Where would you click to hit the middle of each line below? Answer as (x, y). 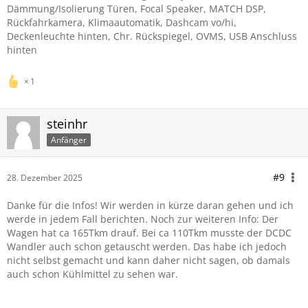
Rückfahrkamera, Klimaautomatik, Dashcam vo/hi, (122, 22)
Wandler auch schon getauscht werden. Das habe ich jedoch (147, 246)
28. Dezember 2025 (45, 178)
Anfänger (69, 140)
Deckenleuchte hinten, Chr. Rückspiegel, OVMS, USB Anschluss (152, 36)
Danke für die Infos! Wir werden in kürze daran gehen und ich (150, 205)
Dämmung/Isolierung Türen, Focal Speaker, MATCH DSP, (136, 9)
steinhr (67, 124)
